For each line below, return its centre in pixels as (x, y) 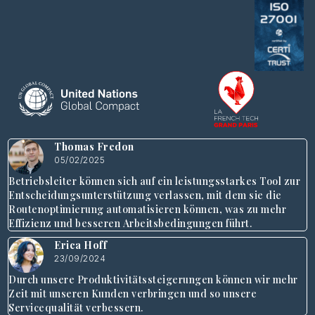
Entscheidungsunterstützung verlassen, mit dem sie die (145, 195)
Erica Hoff (81, 245)
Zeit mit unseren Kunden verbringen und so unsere (133, 294)
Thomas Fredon (94, 147)
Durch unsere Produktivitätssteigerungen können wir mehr (153, 280)
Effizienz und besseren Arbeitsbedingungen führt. (130, 224)
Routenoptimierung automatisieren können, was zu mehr (148, 210)
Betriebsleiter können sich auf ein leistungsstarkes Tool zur (155, 181)
